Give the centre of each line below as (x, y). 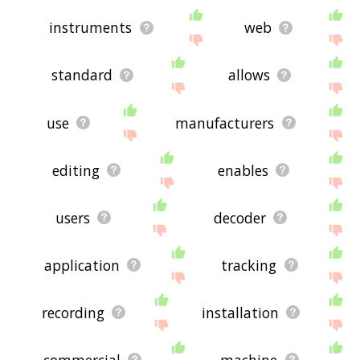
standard (82, 75)
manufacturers (225, 123)
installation (241, 312)
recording (74, 312)
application (82, 265)
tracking (249, 265)
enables (243, 170)
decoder (239, 217)
